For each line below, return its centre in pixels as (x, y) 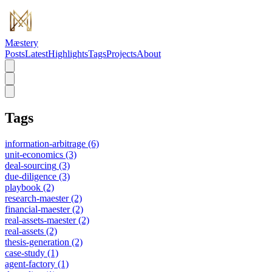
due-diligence (31, 176)
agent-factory (30, 263)
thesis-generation (37, 242)
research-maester (37, 198)
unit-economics (34, 154)
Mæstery (22, 43)
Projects (121, 54)
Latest (36, 54)
